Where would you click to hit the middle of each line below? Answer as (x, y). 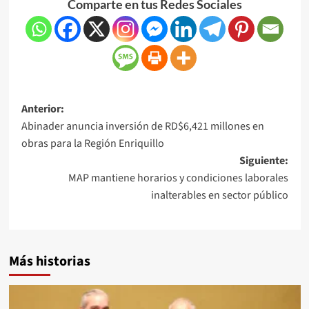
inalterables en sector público (219, 195)
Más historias (49, 261)
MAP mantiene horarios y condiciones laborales (178, 178)
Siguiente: (263, 160)
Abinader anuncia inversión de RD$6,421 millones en (142, 126)
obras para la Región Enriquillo (92, 143)
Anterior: (42, 109)
